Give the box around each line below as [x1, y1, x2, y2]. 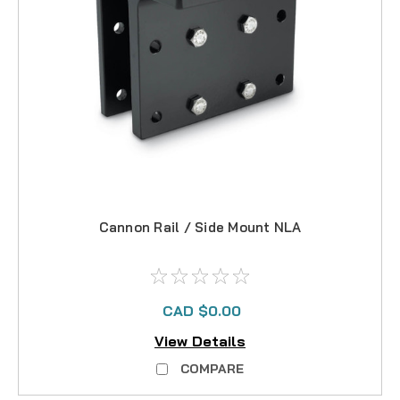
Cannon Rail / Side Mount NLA [98, 218, 302, 236]
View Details [154, 332, 246, 351]
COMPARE [180, 361, 244, 378]
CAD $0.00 [162, 301, 241, 320]
